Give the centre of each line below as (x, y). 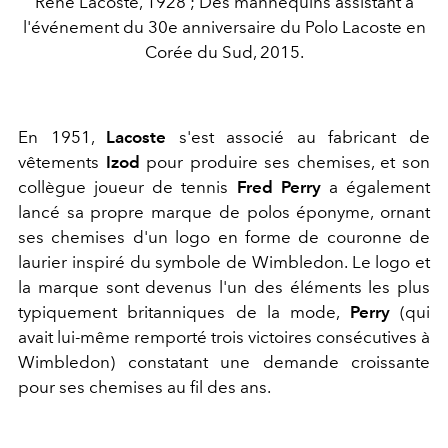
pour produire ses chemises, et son (285, 162)
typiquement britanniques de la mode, (184, 312)
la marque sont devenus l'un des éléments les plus (224, 287)
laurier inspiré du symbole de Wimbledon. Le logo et (224, 262)
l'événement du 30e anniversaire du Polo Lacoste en (224, 27)
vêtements (62, 162)
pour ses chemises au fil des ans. (144, 387)
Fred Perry (278, 187)
